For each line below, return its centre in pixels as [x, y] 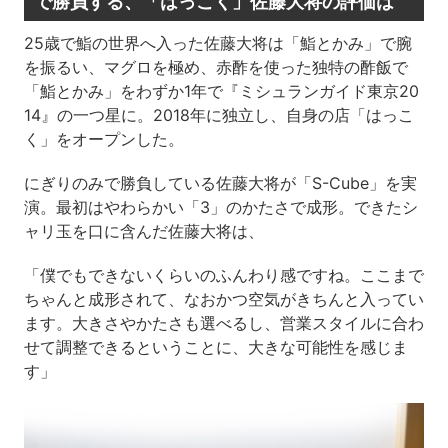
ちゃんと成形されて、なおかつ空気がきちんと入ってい [223, 299]
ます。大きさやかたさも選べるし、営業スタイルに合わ [223, 323]
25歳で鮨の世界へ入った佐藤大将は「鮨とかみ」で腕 [217, 43]
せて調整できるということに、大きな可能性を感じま [215, 347]
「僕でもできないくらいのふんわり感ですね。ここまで [223, 275]
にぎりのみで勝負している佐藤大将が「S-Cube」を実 [220, 183]
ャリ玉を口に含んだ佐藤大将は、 [143, 231]
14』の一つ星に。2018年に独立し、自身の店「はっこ [218, 115]
